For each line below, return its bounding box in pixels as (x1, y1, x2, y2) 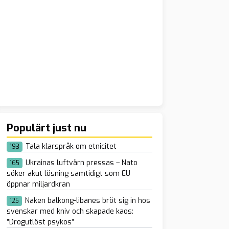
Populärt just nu (6, 121, 86, 135)
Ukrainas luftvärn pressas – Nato (25, 158, 138, 168)
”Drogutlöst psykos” (6, 217, 74, 227)
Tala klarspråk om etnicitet (25, 142, 117, 152)
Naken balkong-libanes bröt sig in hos (25, 196, 150, 206)
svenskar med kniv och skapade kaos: (6, 207, 133, 217)
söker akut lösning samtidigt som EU (6, 169, 130, 179)
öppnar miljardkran (6, 179, 70, 190)
